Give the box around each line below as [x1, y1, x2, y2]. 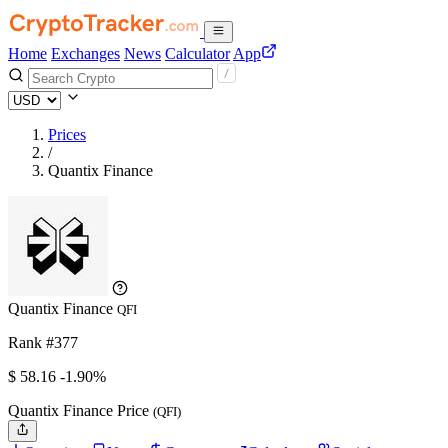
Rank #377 [8, 334, 78, 351]
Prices [48, 126, 86, 143]
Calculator [165, 45, 230, 62]
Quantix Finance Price [8, 402, 153, 419]
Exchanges [51, 45, 120, 62]
